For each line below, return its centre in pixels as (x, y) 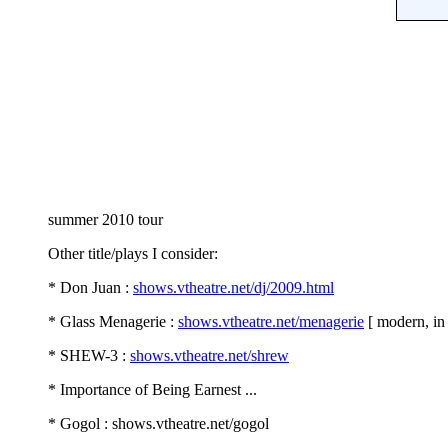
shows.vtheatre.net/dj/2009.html (233, 287)
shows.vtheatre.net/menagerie (271, 321)
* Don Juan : (90, 287)
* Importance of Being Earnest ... (152, 389)
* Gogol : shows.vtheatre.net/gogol (158, 423)
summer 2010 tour (105, 219)
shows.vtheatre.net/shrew (209, 355)
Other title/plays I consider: (133, 253)
